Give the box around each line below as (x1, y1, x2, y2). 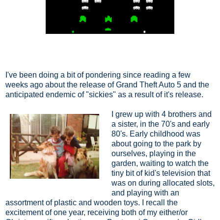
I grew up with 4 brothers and (111, 110, 212, 118)
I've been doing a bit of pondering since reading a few (5, 70, 191, 79)
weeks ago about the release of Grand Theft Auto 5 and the (5, 80, 209, 89)
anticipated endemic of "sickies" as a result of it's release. (5, 90, 203, 99)
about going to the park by (111, 139, 201, 148)
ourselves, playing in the (111, 149, 196, 158)
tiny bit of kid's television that (111, 168, 210, 177)
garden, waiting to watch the (111, 159, 209, 167)
